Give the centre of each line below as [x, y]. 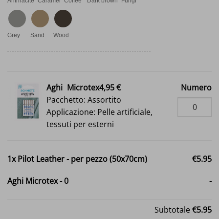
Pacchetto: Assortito [84, 99]
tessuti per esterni [80, 124]
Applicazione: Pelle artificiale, [99, 112]
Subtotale [173, 209]
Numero [196, 87]
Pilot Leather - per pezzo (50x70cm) [82, 159]
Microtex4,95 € [94, 87]
